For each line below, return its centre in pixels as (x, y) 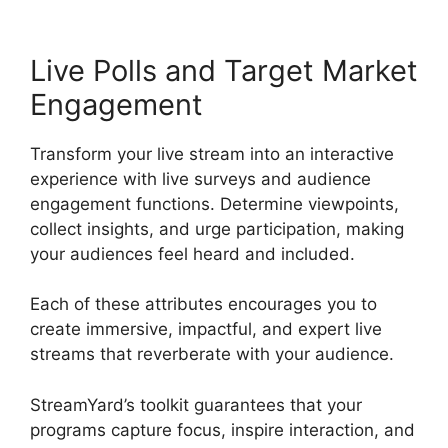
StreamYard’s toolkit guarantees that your (196, 404)
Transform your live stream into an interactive (212, 153)
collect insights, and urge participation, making (217, 228)
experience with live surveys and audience (200, 178)
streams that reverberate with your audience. (212, 354)
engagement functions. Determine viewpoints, (214, 203)
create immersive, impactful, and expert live (206, 329)
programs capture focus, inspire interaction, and (222, 429)
